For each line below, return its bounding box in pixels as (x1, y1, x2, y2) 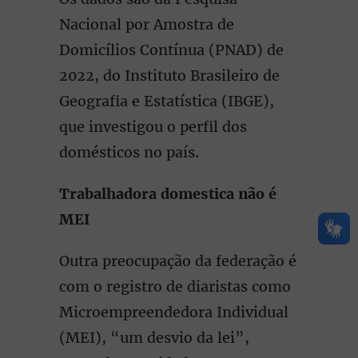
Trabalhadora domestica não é (59, 185, 276, 203)
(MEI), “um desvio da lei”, (59, 328, 249, 347)
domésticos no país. (59, 143, 199, 161)
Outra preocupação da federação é (59, 252, 296, 270)
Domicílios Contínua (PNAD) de (59, 41, 284, 59)
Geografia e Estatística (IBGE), (59, 92, 274, 110)
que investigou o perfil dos (59, 117, 247, 136)
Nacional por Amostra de (59, 15, 234, 34)
